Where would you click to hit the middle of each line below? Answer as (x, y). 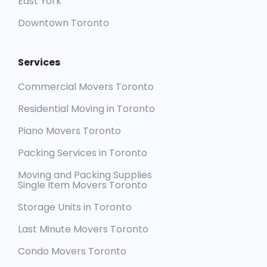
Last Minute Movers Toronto (83, 229)
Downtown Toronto (63, 23)
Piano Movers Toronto (69, 131)
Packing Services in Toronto (83, 153)
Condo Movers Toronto (72, 251)
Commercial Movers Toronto (86, 87)
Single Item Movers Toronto (83, 185)
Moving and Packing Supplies (85, 175)
